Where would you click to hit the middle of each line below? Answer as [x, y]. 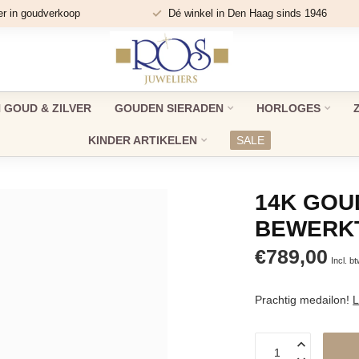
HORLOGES [288, 108]
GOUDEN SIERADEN [169, 108]
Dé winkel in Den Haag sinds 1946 [247, 13]
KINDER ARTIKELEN [143, 140]
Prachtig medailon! [304, 300]
